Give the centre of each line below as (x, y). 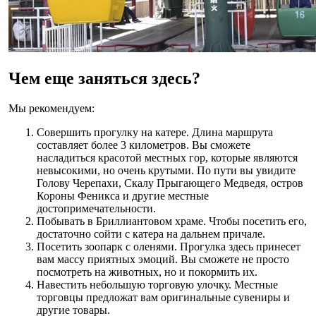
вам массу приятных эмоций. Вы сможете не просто (163, 259)
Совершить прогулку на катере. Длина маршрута (155, 132)
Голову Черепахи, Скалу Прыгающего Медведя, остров (170, 183)
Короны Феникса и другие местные (123, 195)
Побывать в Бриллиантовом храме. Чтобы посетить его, (172, 221)
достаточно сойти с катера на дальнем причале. (151, 233)
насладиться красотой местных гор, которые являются (167, 157)
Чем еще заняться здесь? (104, 78)
